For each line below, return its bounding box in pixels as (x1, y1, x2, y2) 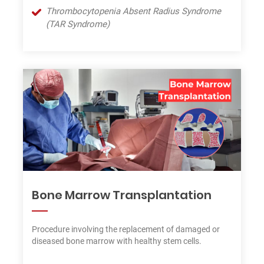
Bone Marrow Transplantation (32, 187, 212, 204)
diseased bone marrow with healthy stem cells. (32, 236, 202, 246)
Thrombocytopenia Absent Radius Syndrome (46, 6, 221, 17)
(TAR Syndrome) (46, 19, 110, 30)
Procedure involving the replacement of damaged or (32, 225, 220, 235)
